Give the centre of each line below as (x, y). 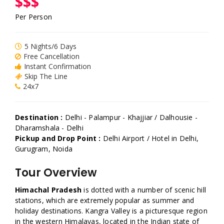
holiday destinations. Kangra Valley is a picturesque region (111, 211)
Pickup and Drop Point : (59, 138)
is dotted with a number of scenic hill (144, 190)
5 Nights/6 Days (50, 46)
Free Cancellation (51, 56)
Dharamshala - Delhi (49, 128)
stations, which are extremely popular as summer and (105, 200)
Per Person (33, 17)
